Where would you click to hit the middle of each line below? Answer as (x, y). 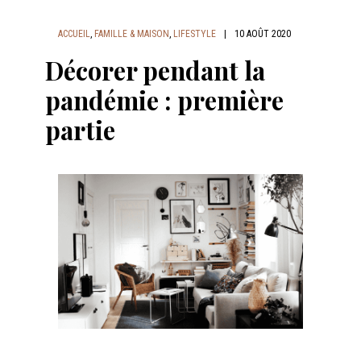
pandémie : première (164, 100)
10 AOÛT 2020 (263, 34)
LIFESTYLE (195, 34)
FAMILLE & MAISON (132, 34)
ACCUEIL (74, 34)
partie (80, 130)
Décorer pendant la (155, 70)
